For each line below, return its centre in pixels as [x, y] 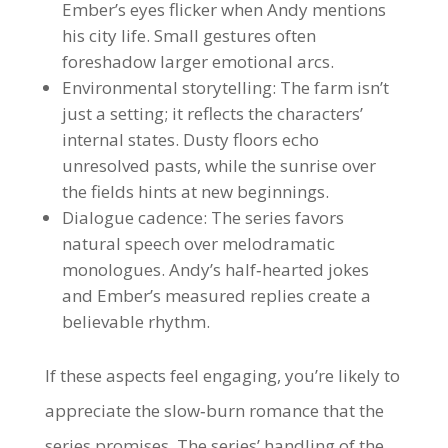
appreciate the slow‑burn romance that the [214, 410]
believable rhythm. [135, 321]
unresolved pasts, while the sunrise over [218, 165]
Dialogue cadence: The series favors [202, 217]
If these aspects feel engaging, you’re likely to [222, 375]
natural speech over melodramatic [198, 243]
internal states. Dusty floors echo [190, 139]
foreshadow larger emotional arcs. [197, 61]
